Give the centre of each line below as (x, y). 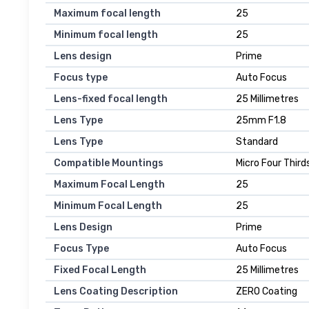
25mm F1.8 (261, 121)
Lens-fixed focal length (111, 99)
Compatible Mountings (109, 163)
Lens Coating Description (116, 292)
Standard (257, 142)
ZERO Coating (267, 292)
